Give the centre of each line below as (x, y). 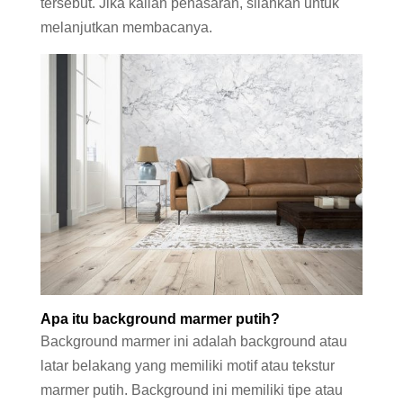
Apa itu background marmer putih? (160, 319)
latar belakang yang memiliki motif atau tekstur (187, 366)
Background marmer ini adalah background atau (193, 342)
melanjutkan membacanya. (126, 27)
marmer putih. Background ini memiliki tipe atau (191, 390)
